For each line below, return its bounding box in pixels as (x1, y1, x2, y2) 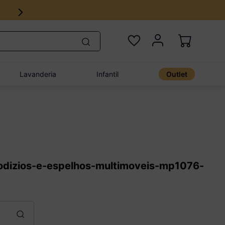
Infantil (96, 70, 119, 78)
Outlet (166, 70, 187, 78)
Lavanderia (20, 70, 57, 78)
